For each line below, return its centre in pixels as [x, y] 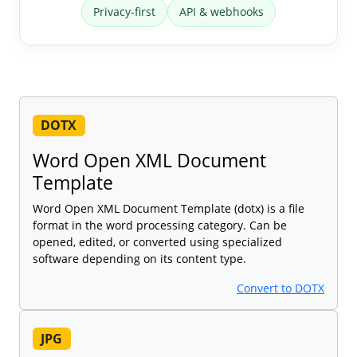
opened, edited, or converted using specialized [157, 242]
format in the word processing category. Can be [160, 226]
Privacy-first [124, 12]
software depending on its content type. [139, 259]
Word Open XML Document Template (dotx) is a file [169, 209]
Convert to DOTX [280, 288]
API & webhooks [222, 12]
